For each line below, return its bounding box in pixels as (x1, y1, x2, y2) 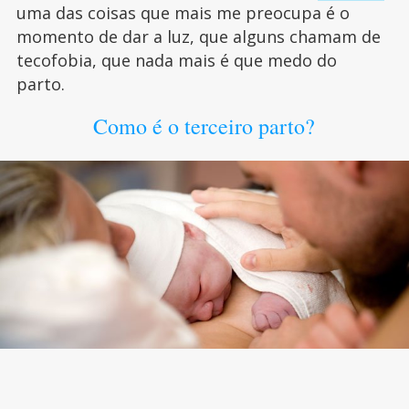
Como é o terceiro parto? (93, 111, 316, 141)
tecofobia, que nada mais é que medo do (16, 49, 337, 71)
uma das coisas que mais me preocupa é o (16, 2, 350, 24)
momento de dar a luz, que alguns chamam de (16, 26, 381, 47)
